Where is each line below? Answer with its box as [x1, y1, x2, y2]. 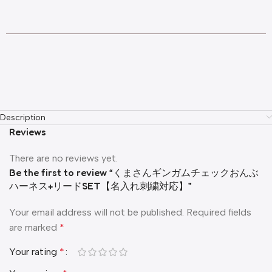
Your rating [9, 245, 59, 257]
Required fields [186, 206, 251, 218]
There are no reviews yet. [9, 152, 118, 164]
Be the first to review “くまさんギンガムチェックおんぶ [9, 166, 259, 178]
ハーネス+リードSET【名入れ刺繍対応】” [9, 179, 192, 192]
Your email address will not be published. [9, 206, 184, 218]
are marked [9, 221, 59, 233]
